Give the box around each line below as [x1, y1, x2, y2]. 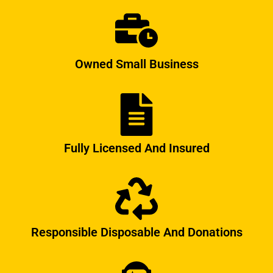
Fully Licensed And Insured [63, 140, 210, 155]
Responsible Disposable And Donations [30, 224, 243, 239]
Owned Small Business [74, 56, 199, 71]
